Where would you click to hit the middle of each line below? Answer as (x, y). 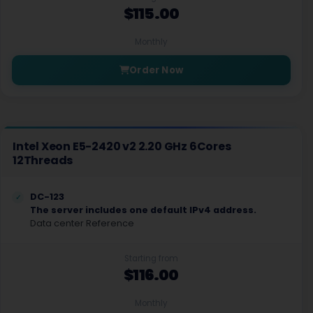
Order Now (156, 70)
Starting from (151, 259)
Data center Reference (82, 223)
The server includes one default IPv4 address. (143, 210)
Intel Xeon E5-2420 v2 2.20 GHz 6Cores (122, 146)
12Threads (43, 160)
